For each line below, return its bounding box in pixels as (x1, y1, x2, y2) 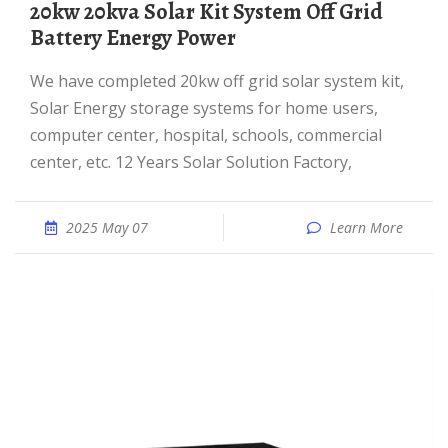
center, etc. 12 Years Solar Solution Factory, (30, 151, 352, 173)
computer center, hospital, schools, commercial (30, 124, 382, 146)
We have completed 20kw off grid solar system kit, (30, 70, 45, 92)
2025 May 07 (66, 218, 148, 237)
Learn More (330, 218, 403, 237)
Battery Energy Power (30, 23, 236, 53)
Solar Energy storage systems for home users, (30, 97, 378, 119)
